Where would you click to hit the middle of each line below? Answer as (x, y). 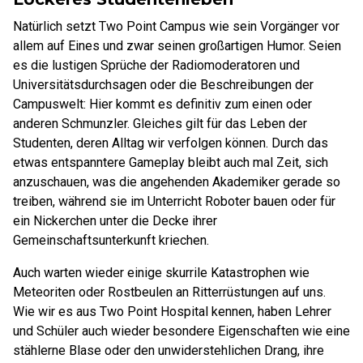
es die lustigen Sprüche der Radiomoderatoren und (156, 65)
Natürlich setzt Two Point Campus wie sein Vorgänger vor (176, 26)
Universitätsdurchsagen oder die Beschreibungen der (163, 84)
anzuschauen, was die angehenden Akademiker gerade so (177, 181)
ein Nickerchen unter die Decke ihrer (115, 220)
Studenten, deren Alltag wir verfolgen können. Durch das (171, 143)
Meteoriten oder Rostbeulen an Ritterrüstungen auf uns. (169, 292)
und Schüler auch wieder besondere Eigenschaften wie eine (181, 331)
